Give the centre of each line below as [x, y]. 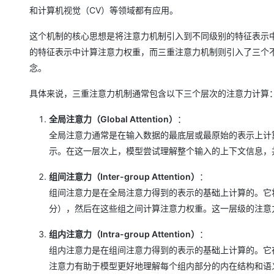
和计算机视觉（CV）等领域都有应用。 [104, 10]
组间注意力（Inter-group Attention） [124, 176]
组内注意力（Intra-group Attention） [124, 234]
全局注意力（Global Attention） [113, 119]
